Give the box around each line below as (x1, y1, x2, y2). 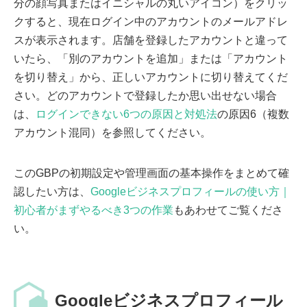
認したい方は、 (14, 186, 90, 198)
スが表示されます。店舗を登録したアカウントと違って (14, 34, 288, 47)
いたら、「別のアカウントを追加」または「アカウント (14, 53, 288, 65)
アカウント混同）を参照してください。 (14, 127, 211, 139)
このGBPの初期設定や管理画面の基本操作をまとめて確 (14, 167, 289, 180)
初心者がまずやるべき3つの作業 (14, 204, 173, 217)
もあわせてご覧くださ (173, 204, 283, 217)
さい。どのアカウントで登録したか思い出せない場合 (14, 90, 277, 102)
